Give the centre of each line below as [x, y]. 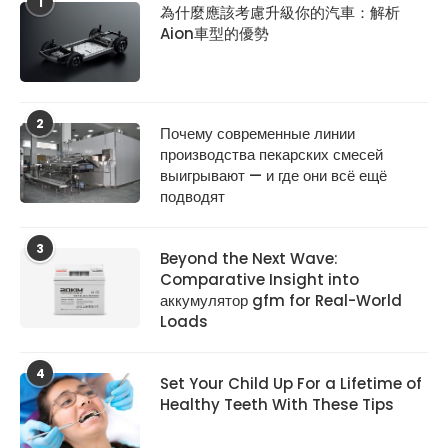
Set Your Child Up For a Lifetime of [291, 384]
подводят [192, 197]
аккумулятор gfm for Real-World [281, 301]
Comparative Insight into [259, 280]
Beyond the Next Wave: [249, 259]
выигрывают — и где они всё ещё [273, 176]
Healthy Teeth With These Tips [277, 405]
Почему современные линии [257, 134]
